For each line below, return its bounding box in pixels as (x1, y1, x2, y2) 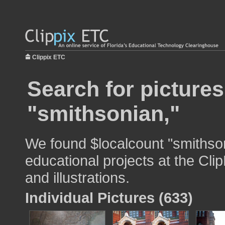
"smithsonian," (27, 101, 180, 126)
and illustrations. (25, 169, 130, 186)
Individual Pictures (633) (25, 189, 193, 206)
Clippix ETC (32, 54, 65, 61)
